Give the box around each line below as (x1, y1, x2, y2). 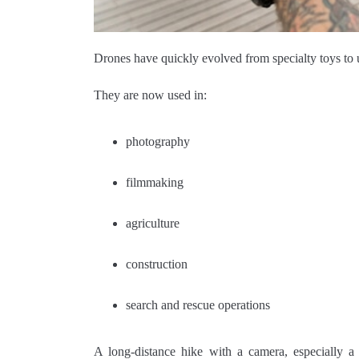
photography (126, 134, 190, 148)
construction (126, 256, 188, 271)
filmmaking (126, 175, 184, 189)
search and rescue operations (126, 297, 270, 312)
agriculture (126, 216, 179, 230)
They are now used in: (94, 87, 207, 102)
